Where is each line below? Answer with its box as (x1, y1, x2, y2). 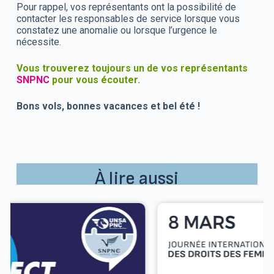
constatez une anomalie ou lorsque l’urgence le (16, 24, 217, 36)
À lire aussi (95, 167, 179, 190)
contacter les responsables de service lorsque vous (16, 12, 240, 24)
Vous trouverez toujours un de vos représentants (16, 62, 248, 74)
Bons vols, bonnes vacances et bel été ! (16, 100, 200, 112)
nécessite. (16, 35, 61, 48)
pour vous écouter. (49, 73, 140, 86)
